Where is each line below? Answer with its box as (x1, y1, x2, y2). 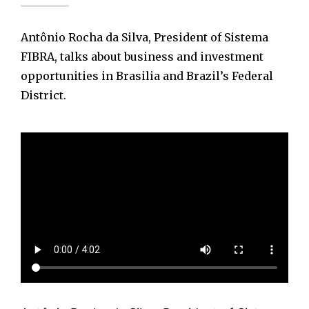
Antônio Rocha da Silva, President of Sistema (21, 30, 268, 45)
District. (21, 88, 66, 103)
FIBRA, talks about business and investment (21, 50, 263, 64)
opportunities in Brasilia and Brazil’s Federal (21, 69, 273, 83)
